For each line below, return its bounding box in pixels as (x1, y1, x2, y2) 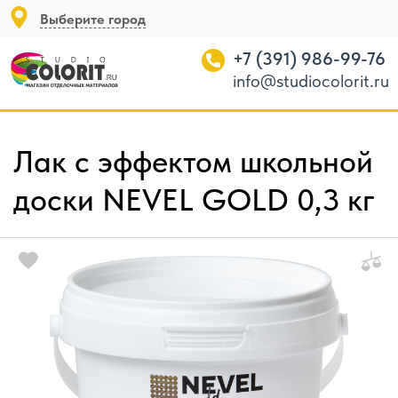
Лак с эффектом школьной (13, 143, 373, 180)
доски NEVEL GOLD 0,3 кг (13, 181, 375, 219)
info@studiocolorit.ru (233, 70, 389, 92)
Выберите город (40, 11, 146, 28)
